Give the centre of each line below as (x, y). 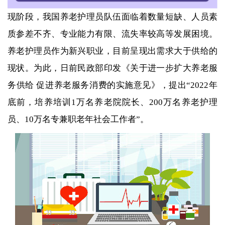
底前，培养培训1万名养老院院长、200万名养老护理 (113, 102)
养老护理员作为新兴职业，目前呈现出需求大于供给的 (113, 51)
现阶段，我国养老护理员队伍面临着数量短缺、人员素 (113, 17)
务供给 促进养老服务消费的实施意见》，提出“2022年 (113, 85)
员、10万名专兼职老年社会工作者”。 (78, 119)
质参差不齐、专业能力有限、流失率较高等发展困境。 (113, 34)
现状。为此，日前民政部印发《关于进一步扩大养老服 (113, 68)
